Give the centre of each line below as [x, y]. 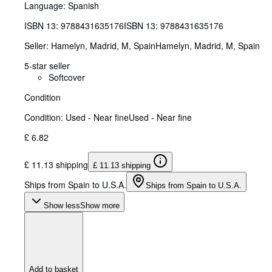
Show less [62, 206]
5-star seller [47, 66]
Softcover [67, 77]
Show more [100, 206]
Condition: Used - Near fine [76, 117]
